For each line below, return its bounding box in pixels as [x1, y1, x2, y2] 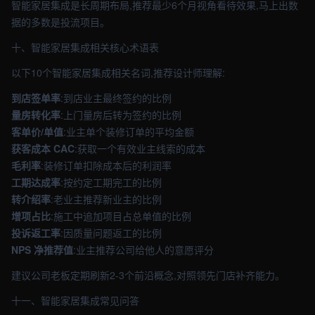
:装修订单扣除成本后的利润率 [41, 158, 172, 172]
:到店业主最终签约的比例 [60, 91, 172, 105]
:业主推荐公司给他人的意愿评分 [73, 243, 214, 257]
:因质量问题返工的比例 [60, 226, 162, 240]
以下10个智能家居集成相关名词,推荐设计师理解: [11, 65, 225, 79]
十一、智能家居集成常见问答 [11, 293, 139, 307]
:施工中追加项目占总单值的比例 [51, 209, 191, 223]
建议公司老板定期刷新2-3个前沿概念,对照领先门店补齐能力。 [11, 268, 285, 282]
